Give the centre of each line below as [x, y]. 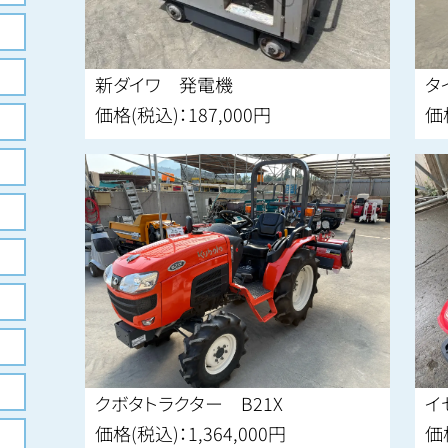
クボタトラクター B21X [189, 403]
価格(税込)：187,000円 [183, 114]
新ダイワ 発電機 [164, 84]
